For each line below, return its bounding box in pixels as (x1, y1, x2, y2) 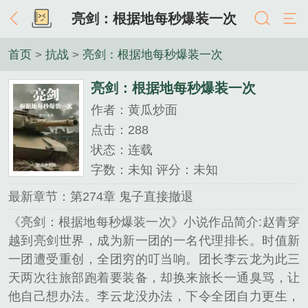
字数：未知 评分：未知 (91, 162, 218, 177)
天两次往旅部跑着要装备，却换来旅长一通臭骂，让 (8, 271, 300, 285)
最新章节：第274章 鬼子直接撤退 (8, 189, 193, 203)
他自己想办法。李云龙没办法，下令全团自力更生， (8, 289, 300, 304)
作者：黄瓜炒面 (91, 103, 177, 118)
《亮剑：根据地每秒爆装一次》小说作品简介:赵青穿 (8, 215, 300, 230)
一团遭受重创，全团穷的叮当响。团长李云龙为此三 (8, 252, 300, 267)
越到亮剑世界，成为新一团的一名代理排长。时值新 (8, 234, 300, 248)
